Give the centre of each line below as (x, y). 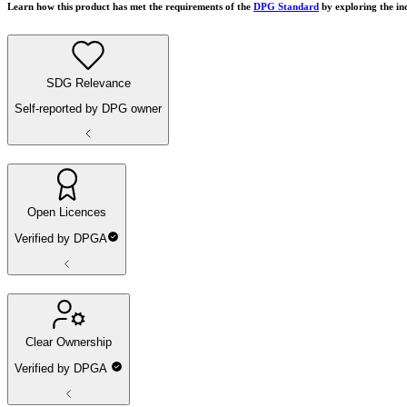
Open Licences (67, 212)
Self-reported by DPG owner (88, 108)
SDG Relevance (88, 83)
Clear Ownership (69, 342)
